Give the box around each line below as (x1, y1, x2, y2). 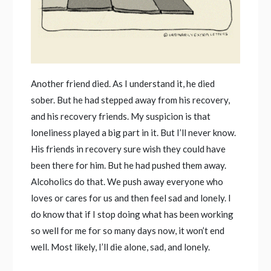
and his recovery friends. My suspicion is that (31, 111, 211, 122)
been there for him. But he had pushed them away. (31, 160, 227, 171)
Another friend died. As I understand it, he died (31, 78, 215, 90)
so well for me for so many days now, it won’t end (31, 225, 225, 237)
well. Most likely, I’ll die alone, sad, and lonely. (31, 241, 211, 253)
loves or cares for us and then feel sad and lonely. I (31, 192, 232, 204)
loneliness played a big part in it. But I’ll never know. (31, 127, 237, 139)
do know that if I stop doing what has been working (31, 209, 234, 220)
